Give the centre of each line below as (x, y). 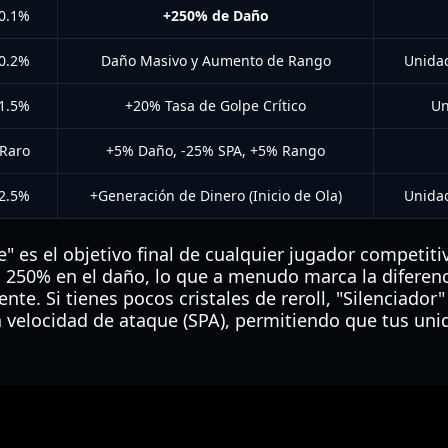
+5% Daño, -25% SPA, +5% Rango (215, 150)
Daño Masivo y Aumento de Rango (215, 60)
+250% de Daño (215, 15)
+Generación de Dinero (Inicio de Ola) (215, 195)
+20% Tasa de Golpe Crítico (215, 105)
